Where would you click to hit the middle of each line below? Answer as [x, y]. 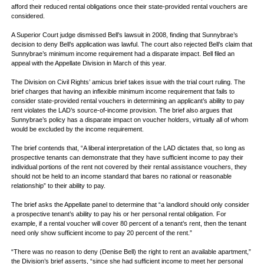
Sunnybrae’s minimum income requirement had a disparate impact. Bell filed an [123, 54]
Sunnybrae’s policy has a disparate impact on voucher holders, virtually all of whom [130, 120]
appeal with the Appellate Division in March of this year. [89, 63]
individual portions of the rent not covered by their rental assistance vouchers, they [129, 167]
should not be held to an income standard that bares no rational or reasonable [121, 176]
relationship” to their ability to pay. [58, 186]
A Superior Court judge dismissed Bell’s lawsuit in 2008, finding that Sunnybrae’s [125, 35]
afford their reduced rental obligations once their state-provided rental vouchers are [129, 6]
